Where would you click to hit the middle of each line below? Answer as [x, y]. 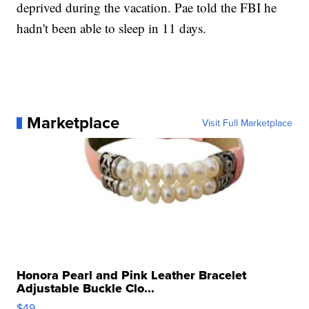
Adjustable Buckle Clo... [86, 289]
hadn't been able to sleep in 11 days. [112, 28]
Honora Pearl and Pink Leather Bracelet [132, 276]
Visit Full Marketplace [247, 123]
